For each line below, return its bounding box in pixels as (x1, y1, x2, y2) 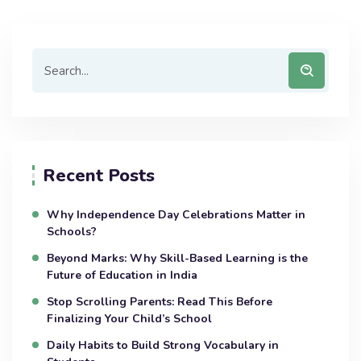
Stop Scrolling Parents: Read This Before (47, 294, 272, 310)
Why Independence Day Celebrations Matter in (47, 207, 305, 223)
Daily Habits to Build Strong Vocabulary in (47, 338, 279, 354)
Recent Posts (43, 164, 155, 189)
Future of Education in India (47, 268, 197, 284)
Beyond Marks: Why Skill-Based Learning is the (47, 251, 308, 267)
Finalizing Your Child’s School (47, 311, 212, 327)
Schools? (47, 224, 97, 240)
